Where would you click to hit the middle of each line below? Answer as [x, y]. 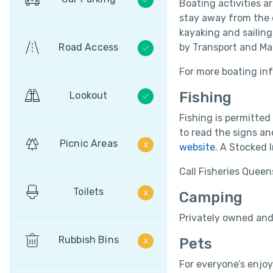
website [197, 147]
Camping [211, 198]
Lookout [89, 96]
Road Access [89, 48]
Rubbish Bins [88, 240]
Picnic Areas [88, 144]
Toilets [89, 192]
